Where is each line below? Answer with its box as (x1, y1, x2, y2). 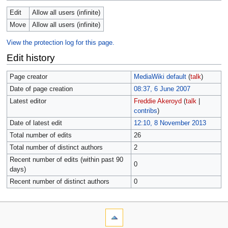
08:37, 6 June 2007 (133, 85, 190, 93)
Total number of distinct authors (9, 144, 103, 152)
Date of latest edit (9, 120, 62, 127)
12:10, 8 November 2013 (133, 120, 206, 127)
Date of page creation (9, 85, 73, 93)
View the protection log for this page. (6, 39, 115, 47)
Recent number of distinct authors (9, 178, 109, 186)
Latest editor (9, 98, 46, 105)
